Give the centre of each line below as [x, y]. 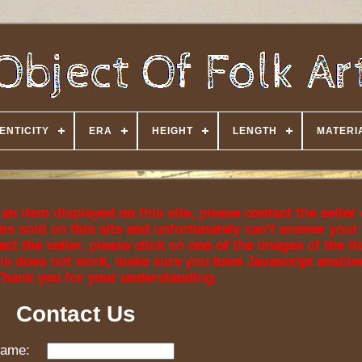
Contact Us [76, 314]
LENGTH [255, 131]
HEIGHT [173, 131]
